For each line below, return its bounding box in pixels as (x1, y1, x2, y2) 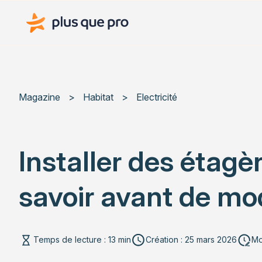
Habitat (83, 91, 113, 103)
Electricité (136, 91, 177, 103)
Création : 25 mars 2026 (146, 235, 237, 245)
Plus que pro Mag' (18, 6, 95, 18)
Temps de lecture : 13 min (33, 235, 131, 245)
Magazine (19, 91, 60, 103)
